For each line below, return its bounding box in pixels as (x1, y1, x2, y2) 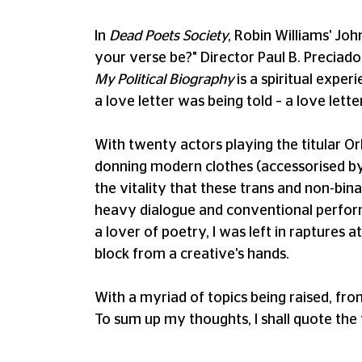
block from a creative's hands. (95, 247, 289, 262)
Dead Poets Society (109, 29, 228, 44)
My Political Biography (95, 73, 234, 87)
